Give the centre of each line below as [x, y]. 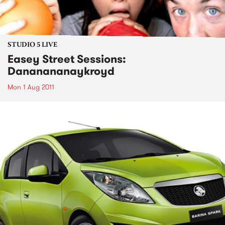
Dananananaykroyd [61, 71]
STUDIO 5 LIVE [32, 45]
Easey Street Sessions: [67, 59]
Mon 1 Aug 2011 [31, 87]
